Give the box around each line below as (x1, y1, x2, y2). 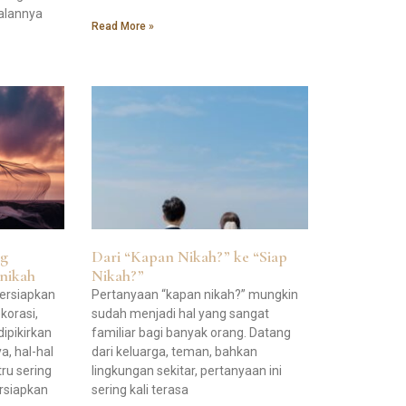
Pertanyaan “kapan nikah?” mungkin (91, 286, 298, 302)
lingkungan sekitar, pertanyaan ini (91, 362, 282, 378)
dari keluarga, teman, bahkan (91, 343, 257, 359)
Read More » (91, 20, 154, 34)
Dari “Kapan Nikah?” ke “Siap (91, 246, 287, 266)
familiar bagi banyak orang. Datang (91, 324, 291, 340)
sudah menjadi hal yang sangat (91, 305, 269, 321)
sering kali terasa (91, 382, 188, 397)
